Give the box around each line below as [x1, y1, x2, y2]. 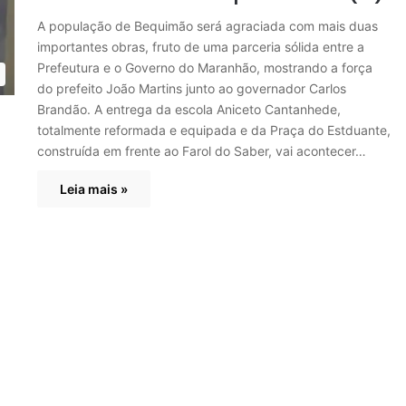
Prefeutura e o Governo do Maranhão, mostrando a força [37, 59, 373, 75]
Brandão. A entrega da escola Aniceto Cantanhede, [37, 101, 342, 117]
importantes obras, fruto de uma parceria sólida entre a [37, 38, 365, 54]
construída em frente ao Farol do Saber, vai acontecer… [37, 142, 367, 159]
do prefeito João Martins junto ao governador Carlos [37, 80, 347, 96]
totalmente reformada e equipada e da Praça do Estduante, [37, 121, 391, 138]
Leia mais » [60, 180, 129, 197]
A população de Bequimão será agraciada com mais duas [37, 17, 379, 34]
